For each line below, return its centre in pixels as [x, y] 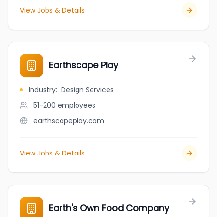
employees [77, 105]
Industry [42, 90]
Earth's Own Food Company [109, 208]
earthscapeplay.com [69, 121]
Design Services [87, 90]
